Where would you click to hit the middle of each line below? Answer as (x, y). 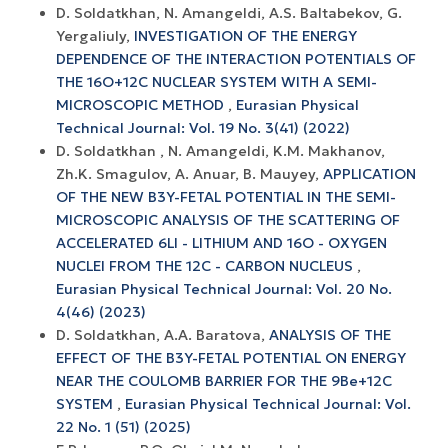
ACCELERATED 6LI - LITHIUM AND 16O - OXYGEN (221, 242)
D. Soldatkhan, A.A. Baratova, (162, 334)
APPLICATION (369, 173)
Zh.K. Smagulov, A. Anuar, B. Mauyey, (189, 173)
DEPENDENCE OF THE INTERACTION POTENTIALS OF (236, 58)
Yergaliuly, (95, 35)
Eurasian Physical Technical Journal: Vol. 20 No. (224, 288)
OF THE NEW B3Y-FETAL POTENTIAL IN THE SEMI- (226, 196)
